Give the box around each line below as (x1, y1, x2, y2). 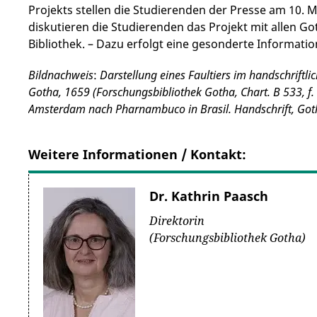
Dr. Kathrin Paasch (149, 188, 268, 204)
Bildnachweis (28, 67, 93, 83)
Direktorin (149, 213, 204, 229)
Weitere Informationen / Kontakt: (28, 146, 246, 163)
